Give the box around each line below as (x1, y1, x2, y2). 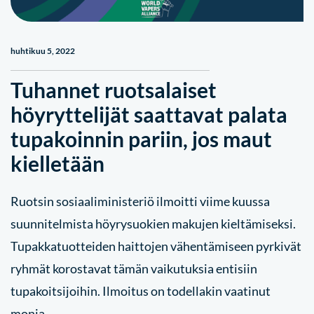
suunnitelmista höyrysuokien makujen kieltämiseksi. (11, 216, 296, 231)
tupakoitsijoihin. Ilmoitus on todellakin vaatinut (11, 283, 271, 299)
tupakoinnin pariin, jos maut (11, 126, 272, 151)
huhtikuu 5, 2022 (11, 46, 75, 56)
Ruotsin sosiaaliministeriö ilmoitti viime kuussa (11, 193, 270, 209)
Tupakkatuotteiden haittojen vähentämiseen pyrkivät (11, 238, 301, 254)
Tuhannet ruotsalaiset (11, 77, 217, 102)
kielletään (11, 151, 104, 176)
